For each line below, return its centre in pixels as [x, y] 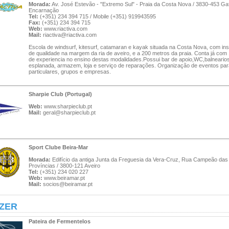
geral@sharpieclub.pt [69, 112]
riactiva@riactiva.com [70, 35]
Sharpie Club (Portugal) [60, 94]
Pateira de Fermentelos [60, 221]
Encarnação [44, 10]
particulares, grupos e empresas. [70, 72]
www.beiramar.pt [64, 178]
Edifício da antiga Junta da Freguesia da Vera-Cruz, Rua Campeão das [139, 159]
